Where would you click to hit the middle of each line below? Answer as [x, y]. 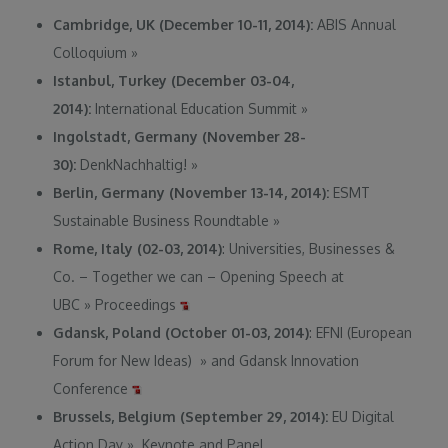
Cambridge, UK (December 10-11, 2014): [183, 24]
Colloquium [92, 52]
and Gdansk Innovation [283, 360]
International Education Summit [196, 108]
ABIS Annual [355, 24]
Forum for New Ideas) [127, 360]
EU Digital [363, 416]
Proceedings [136, 304]
